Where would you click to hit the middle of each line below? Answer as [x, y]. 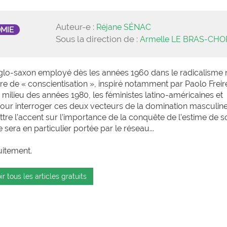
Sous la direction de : [98, 39]
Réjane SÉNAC [124, 27]
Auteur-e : [76, 27]
